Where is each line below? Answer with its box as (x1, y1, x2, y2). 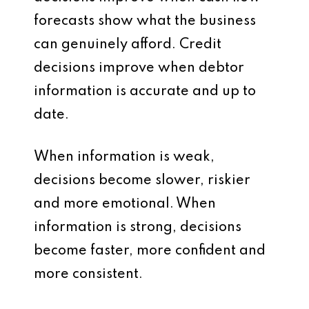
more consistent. (34, 268, 143, 281)
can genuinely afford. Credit (34, 38, 221, 52)
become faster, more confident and (34, 244, 266, 258)
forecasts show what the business (34, 14, 256, 28)
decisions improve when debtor (34, 61, 244, 75)
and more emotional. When (34, 197, 216, 211)
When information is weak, (34, 150, 215, 164)
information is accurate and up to (34, 85, 256, 99)
